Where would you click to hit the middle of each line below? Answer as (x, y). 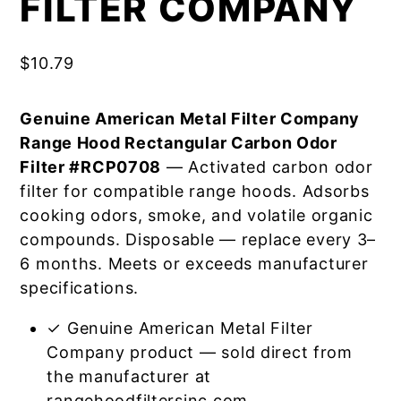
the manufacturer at (129, 376)
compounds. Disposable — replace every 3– (198, 239)
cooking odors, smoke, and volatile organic (196, 215)
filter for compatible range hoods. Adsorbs (195, 191)
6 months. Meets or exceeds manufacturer (194, 264)
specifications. (80, 288)
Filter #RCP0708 (91, 167)
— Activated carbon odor (267, 167)
